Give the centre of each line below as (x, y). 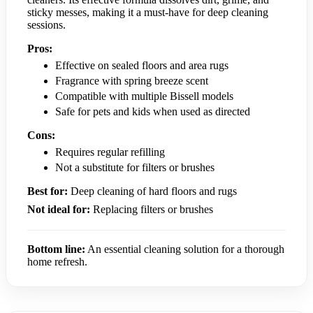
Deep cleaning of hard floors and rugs (152, 191)
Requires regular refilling (110, 152)
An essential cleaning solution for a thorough (185, 249)
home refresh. (57, 261)
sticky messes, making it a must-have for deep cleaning (148, 12)
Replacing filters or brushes (152, 209)
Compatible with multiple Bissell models (144, 96)
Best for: (48, 191)
